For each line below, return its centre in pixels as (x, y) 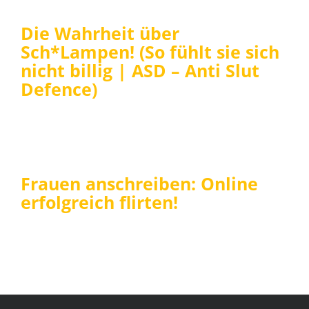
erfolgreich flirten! (99, 202)
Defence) (59, 89)
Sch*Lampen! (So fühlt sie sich (150, 51)
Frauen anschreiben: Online (139, 183)
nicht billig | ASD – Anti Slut (140, 70)
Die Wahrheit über (100, 33)
